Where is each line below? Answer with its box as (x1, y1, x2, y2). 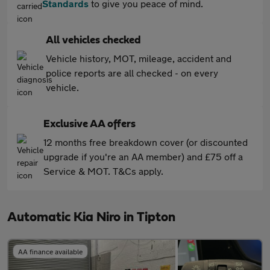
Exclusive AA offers (43, 119, 136, 130)
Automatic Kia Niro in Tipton (7, 210, 175, 224)
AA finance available (18, 247, 83, 256)
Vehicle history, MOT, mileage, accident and (46, 52, 231, 64)
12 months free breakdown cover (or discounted (43, 136, 248, 148)
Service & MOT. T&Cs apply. (43, 165, 163, 177)
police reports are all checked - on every (46, 67, 218, 78)
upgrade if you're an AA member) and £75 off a (43, 151, 243, 162)
